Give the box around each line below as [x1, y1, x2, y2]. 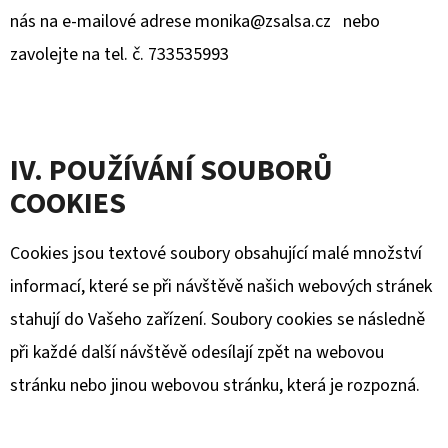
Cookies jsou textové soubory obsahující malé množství [10, 241, 422, 266]
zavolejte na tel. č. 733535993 [10, 42, 229, 67]
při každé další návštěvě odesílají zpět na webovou [10, 340, 384, 365]
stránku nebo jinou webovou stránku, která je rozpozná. [10, 373, 424, 398]
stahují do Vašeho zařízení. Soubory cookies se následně [10, 307, 425, 332]
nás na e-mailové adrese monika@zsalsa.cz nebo [10, 9, 380, 34]
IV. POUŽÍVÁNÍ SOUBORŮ [10, 149, 333, 192]
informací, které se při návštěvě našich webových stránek [10, 274, 432, 299]
